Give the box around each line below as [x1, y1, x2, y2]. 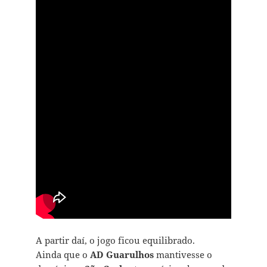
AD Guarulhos [89, 248, 154, 260]
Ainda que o [35, 248, 90, 260]
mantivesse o [153, 248, 212, 260]
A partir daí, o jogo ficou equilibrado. [35, 234, 195, 246]
